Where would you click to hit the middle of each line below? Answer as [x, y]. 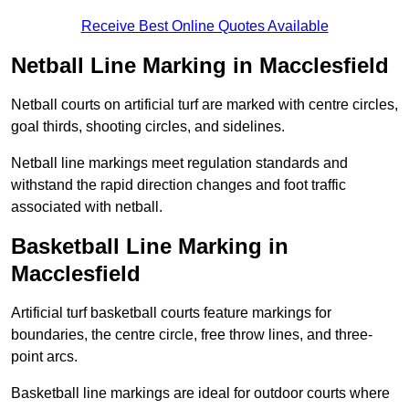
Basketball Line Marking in [150, 246]
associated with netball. [87, 207]
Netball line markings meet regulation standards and [179, 163]
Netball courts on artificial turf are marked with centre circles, [204, 105]
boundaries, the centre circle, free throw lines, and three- [192, 335]
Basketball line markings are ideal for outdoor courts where [200, 393]
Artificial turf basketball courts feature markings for [171, 313]
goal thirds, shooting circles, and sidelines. [148, 127]
